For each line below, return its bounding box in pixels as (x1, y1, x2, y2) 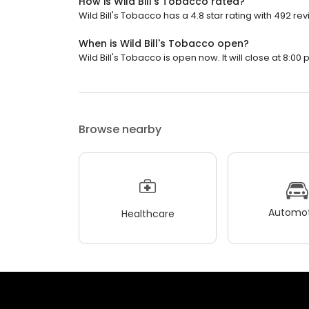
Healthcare (121, 206, 175, 221)
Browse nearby (79, 121, 161, 137)
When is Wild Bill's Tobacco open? (79, 37, 249, 50)
